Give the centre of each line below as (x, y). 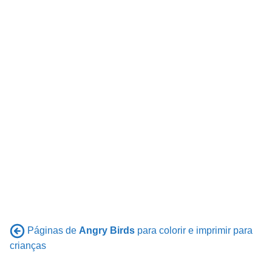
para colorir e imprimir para (194, 230)
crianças (28, 245)
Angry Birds (107, 230)
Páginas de (53, 230)
